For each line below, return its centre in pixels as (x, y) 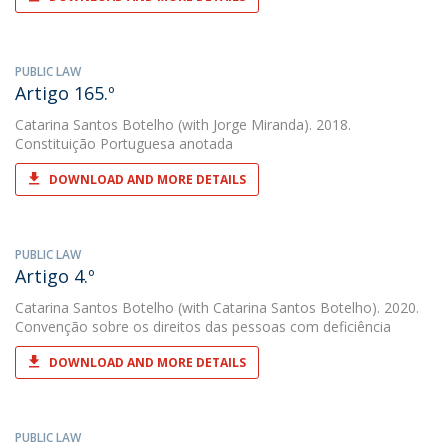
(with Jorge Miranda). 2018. (262, 124)
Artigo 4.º (55, 276)
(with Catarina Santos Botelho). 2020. (296, 307)
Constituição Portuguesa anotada (124, 143)
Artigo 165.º (65, 93)
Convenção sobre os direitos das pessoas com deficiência (203, 326)
